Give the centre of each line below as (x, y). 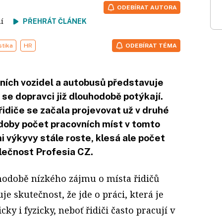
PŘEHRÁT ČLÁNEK (55, 21)
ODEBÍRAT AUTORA (147, 7)
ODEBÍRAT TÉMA (151, 45)
